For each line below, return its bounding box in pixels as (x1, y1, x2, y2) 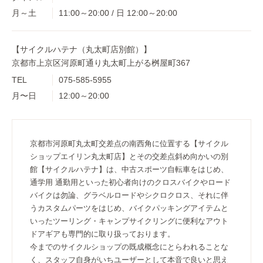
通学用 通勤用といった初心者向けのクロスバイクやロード (30, 177, 231, 187)
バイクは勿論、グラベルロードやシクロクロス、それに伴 (30, 190, 228, 200)
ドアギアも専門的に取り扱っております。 (30, 229, 175, 238)
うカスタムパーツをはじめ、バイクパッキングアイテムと (30, 203, 228, 213)
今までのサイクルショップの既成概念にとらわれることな (30, 242, 228, 251)
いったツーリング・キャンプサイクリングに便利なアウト (30, 216, 228, 225)
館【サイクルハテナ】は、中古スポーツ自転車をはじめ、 (30, 164, 228, 174)
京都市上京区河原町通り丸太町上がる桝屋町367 (12, 58, 190, 68)
